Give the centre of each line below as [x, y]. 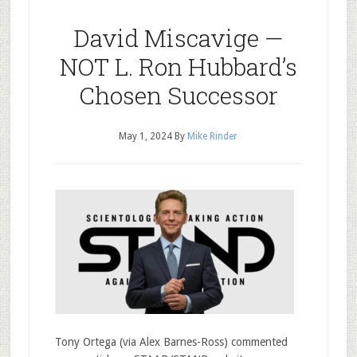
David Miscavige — [178, 38]
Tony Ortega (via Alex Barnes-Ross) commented [171, 342]
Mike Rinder [213, 136]
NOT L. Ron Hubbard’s [178, 67]
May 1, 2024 [146, 136]
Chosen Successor [178, 95]
